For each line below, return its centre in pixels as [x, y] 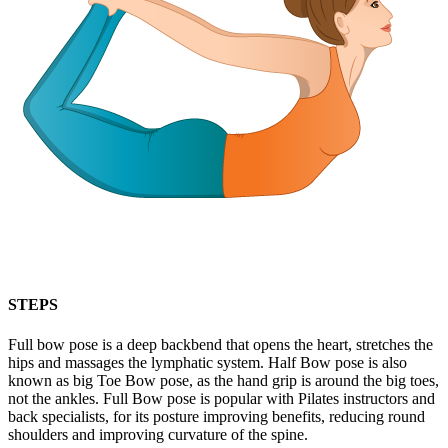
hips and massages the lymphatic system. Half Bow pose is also [207, 362]
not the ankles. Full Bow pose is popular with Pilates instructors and [221, 398]
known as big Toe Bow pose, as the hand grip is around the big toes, [223, 380]
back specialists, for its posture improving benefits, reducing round [216, 416]
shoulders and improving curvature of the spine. [158, 434]
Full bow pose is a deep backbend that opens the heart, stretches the [220, 344]
